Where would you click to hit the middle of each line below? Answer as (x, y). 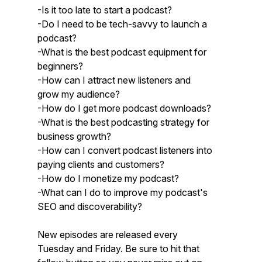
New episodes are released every (108, 235)
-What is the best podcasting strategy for (124, 122)
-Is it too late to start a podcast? (105, 10)
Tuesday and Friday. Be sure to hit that (118, 249)
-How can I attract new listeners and (114, 80)
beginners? (60, 66)
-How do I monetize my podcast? (108, 178)
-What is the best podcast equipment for (122, 52)
